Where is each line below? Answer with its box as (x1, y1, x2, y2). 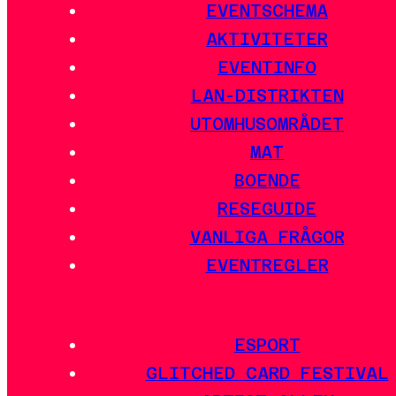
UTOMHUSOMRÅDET (190, 114, 344, 134)
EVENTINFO (217, 57, 316, 78)
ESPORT (233, 334, 301, 354)
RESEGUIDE (217, 199, 316, 219)
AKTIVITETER (206, 29, 328, 49)
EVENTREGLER (205, 255, 329, 276)
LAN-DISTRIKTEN (190, 86, 344, 106)
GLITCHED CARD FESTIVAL (145, 362, 389, 383)
